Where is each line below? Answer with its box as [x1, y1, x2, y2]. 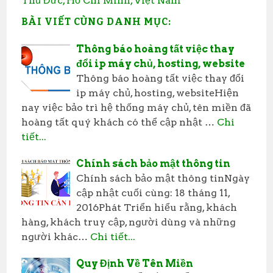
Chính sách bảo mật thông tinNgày [76, 172, 250, 184]
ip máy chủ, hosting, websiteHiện [76, 87, 239, 99]
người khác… [21, 230, 88, 243]
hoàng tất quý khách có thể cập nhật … [21, 116, 215, 128]
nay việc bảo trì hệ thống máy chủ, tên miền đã [21, 101, 252, 113]
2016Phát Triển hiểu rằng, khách [76, 201, 238, 213]
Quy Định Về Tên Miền [76, 257, 194, 269]
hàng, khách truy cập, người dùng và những [21, 216, 236, 228]
